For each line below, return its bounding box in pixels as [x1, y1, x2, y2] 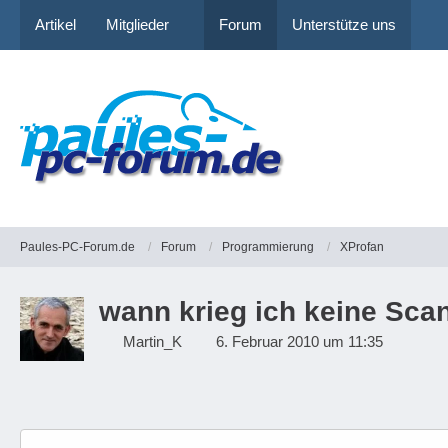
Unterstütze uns [292, 16, 396, 33]
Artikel [35, 16, 76, 33]
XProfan [340, 239, 384, 254]
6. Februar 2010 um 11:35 [216, 333, 383, 350]
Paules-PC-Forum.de [20, 239, 135, 254]
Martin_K [123, 333, 182, 350]
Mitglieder [106, 16, 169, 33]
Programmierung [222, 239, 314, 254]
